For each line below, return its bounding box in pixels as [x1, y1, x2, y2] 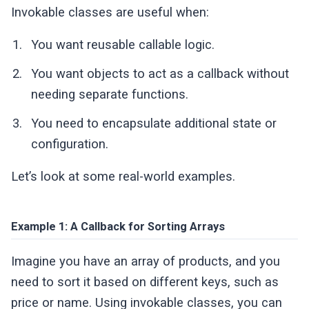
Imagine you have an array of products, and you [11, 253, 281, 269]
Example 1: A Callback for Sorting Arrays [11, 220, 226, 234]
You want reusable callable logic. [31, 37, 215, 52]
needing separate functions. [31, 86, 189, 102]
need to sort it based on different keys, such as [11, 274, 279, 290]
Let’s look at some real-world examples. [11, 168, 236, 184]
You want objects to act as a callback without [31, 66, 290, 81]
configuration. [31, 137, 109, 152]
